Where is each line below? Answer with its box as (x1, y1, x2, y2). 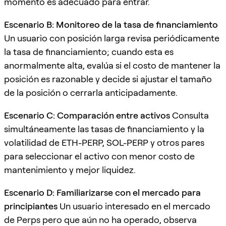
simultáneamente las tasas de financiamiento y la (4, 123, 204, 134)
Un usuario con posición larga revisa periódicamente (4, 32, 219, 43)
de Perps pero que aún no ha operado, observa (4, 214, 197, 225)
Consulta (170, 109, 209, 121)
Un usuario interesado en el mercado (58, 200, 210, 211)
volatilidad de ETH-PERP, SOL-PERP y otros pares (4, 137, 204, 148)
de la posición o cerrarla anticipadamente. (4, 87, 178, 98)
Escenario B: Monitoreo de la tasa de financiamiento (4, 19, 218, 30)
